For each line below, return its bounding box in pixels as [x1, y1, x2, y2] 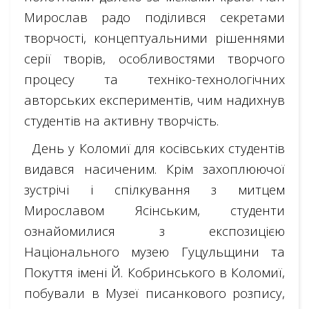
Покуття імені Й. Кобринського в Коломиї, [24, 263, 285, 281]
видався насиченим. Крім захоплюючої [24, 160, 285, 178]
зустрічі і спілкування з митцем [24, 181, 285, 199]
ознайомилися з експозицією [24, 222, 285, 240]
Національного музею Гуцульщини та [24, 243, 285, 261]
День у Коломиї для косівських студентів [24, 139, 285, 157]
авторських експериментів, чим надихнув [24, 91, 285, 109]
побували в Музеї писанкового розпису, [24, 284, 285, 302]
